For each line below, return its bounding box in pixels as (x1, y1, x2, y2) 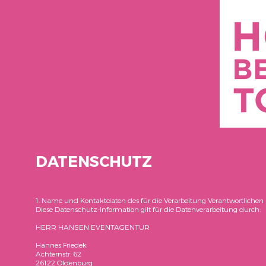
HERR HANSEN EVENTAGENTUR (36, 223, 150, 231)
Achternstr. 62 (36, 249, 81, 258)
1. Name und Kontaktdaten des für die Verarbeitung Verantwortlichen (36, 196, 264, 204)
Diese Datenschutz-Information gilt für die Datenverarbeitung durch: (36, 205, 261, 213)
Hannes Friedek (36, 240, 87, 249)
